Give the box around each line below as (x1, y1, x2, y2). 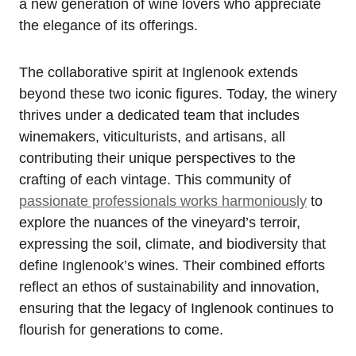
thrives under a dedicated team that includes (19, 106, 300, 123)
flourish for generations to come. (19, 321, 223, 338)
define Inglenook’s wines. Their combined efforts (19, 257, 325, 273)
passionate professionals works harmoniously (19, 192, 307, 209)
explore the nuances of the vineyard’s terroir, (19, 214, 300, 230)
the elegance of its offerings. (19, 17, 198, 33)
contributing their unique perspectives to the (19, 149, 296, 166)
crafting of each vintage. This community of (19, 171, 291, 188)
